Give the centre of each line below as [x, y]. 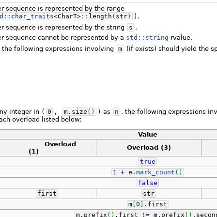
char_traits [33, 16]
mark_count [155, 172]
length [101, 16]
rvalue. [181, 37]
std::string [147, 37]
